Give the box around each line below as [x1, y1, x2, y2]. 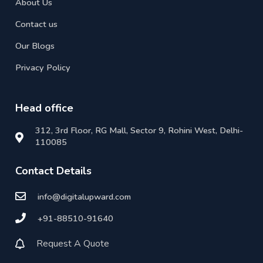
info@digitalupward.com [38, 190, 131, 203]
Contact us [15, 18, 58, 30]
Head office [15, 100, 74, 115]
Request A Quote [36, 237, 110, 250]
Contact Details [15, 163, 92, 178]
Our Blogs [15, 39, 55, 52]
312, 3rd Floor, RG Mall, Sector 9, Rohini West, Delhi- [35, 124, 244, 136]
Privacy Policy [15, 61, 71, 73]
